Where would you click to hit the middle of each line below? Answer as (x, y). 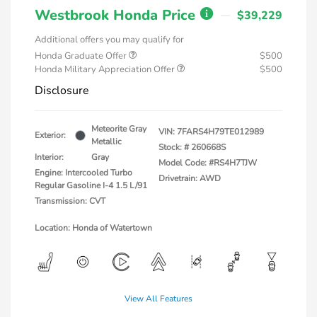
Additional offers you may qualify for (109, 40)
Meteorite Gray (119, 129)
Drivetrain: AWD (190, 179)
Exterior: (50, 136)
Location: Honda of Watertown (93, 228)
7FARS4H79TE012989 (220, 132)
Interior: (49, 157)
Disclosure (62, 91)
